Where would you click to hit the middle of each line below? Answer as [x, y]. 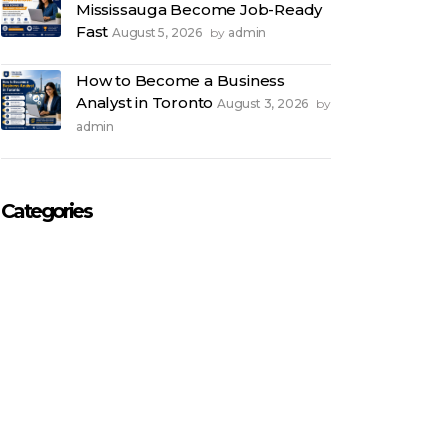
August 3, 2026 [264, 104]
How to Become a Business [180, 81]
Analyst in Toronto [145, 103]
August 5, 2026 [158, 33]
